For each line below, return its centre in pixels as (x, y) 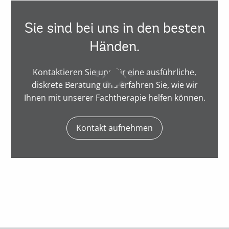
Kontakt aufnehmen (114, 128)
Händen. (114, 46)
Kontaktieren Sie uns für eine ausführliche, (114, 72)
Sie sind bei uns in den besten (114, 28)
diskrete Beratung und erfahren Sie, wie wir (114, 85)
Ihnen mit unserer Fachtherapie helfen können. (114, 97)
